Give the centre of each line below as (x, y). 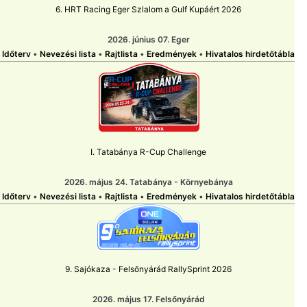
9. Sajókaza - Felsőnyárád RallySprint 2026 (148, 269)
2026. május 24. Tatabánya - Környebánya (148, 182)
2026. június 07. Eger (148, 40)
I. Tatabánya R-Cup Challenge (148, 152)
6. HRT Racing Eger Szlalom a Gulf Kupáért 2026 (148, 10)
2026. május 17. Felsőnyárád (148, 299)
